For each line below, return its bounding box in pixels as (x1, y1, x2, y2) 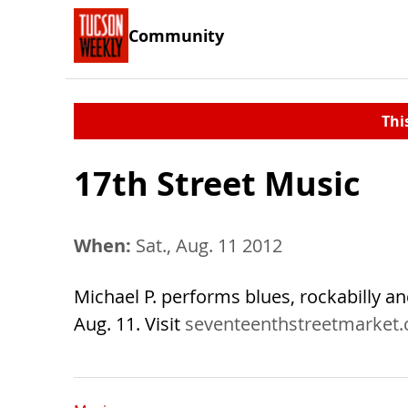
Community (128, 24, 224, 46)
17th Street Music (74, 161, 361, 206)
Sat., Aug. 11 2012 (131, 233, 282, 258)
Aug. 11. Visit (74, 311, 185, 336)
